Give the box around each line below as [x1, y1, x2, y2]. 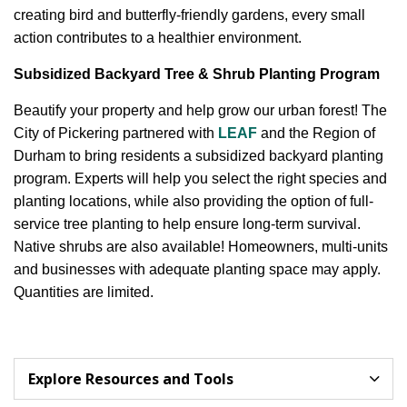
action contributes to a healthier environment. [14, 30, 302, 45]
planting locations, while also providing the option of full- [14, 194, 373, 209]
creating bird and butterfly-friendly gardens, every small [14, 7, 365, 23]
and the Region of [261, 125, 375, 141]
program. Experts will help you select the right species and [14, 171, 387, 186]
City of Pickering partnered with [14, 125, 218, 141]
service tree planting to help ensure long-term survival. [14, 216, 361, 232]
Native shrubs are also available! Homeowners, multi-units [14, 239, 388, 254]
